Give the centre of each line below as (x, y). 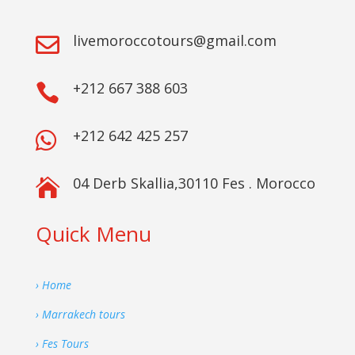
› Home (53, 285)
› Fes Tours (62, 344)
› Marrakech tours (80, 315)
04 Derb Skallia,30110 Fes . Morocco (194, 183)
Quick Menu (93, 234)
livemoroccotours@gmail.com (174, 41)
